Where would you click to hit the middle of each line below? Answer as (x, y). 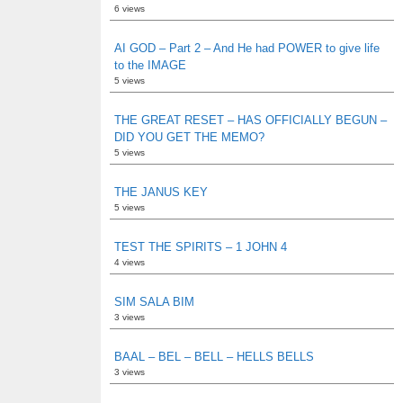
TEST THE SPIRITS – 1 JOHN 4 (201, 247)
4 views (130, 262)
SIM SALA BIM (154, 302)
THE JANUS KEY (161, 192)
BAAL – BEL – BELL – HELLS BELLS (214, 357)
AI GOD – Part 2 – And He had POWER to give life (247, 48)
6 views (130, 9)
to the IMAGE (150, 65)
